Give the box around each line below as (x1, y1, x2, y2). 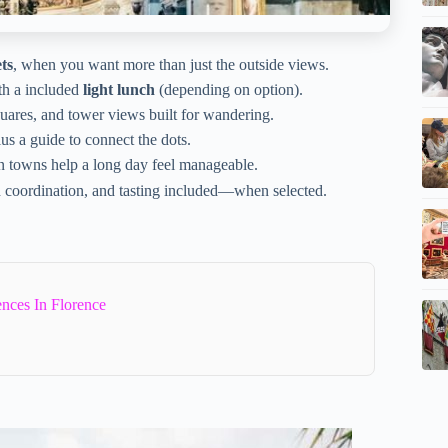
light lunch (83, 80, 155, 98)
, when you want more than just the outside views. (13, 55, 329, 73)
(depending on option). (155, 80, 303, 98)
